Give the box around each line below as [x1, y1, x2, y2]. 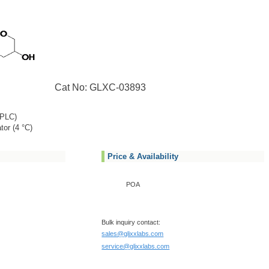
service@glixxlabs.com [101, 243, 170, 250]
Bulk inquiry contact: [101, 219, 161, 226]
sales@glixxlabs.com [101, 230, 164, 237]
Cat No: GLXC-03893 [35, 82, 146, 92]
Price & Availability [107, 152, 179, 161]
